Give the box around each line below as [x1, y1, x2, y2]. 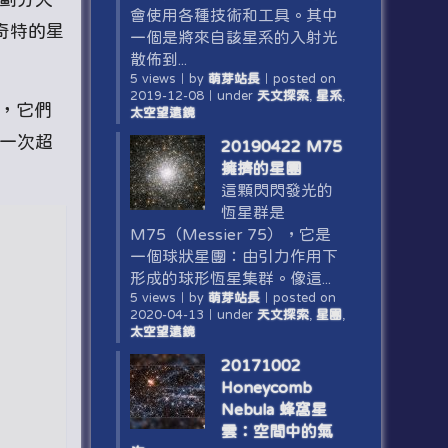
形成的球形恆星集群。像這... [129, 270, 331, 286]
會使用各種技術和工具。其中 [129, 7, 338, 23]
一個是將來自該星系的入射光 [129, 29, 338, 45]
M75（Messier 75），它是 [129, 226, 331, 242]
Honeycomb [220, 379, 312, 395]
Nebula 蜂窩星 [220, 401, 327, 417]
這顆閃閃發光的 [220, 182, 333, 198]
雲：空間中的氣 [220, 423, 333, 439]
